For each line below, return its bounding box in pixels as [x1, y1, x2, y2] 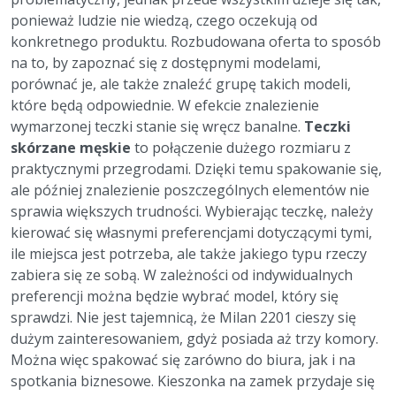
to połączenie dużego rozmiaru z [134, 138, 351, 158]
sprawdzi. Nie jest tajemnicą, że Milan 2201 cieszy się [11, 308, 356, 328]
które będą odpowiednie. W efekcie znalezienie [11, 95, 319, 116]
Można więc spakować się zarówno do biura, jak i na [11, 350, 355, 370]
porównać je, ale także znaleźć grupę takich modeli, [11, 74, 351, 95]
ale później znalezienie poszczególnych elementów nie [11, 180, 369, 201]
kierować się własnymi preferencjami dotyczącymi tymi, [11, 223, 372, 243]
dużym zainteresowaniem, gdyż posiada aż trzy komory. [11, 329, 378, 349]
